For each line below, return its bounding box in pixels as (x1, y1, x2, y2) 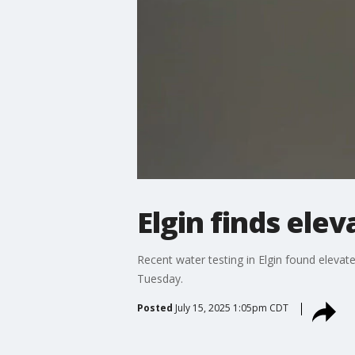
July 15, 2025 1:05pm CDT (174, 300, 288, 315)
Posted (136, 300, 173, 315)
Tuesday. (136, 270, 183, 286)
